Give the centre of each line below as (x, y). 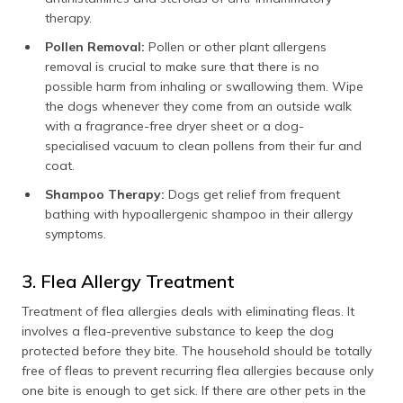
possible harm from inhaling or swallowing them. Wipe (204, 86)
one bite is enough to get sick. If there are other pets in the (194, 390)
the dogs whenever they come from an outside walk (198, 106)
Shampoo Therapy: (107, 194)
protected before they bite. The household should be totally (197, 350)
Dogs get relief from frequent (254, 194)
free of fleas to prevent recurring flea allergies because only (197, 370)
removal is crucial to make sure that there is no (182, 66)
